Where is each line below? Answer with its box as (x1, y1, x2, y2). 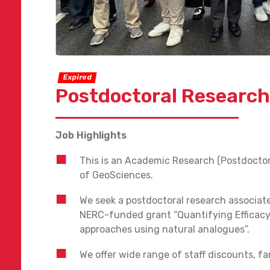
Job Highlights (55, 129, 127, 141)
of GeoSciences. (80, 169, 155, 181)
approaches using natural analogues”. (80, 223, 250, 235)
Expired (62, 73, 93, 82)
